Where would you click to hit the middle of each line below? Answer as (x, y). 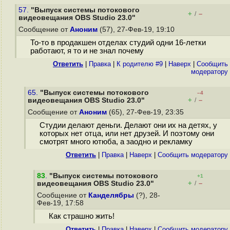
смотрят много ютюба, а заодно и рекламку (116, 142)
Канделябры (111, 195)
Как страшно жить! (81, 216)
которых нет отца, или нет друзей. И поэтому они (127, 134)
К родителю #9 (140, 64)
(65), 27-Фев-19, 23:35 (146, 112)
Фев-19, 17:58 (61, 203)
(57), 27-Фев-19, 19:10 (137, 30)
